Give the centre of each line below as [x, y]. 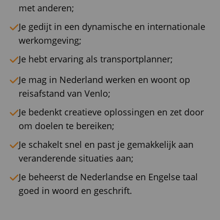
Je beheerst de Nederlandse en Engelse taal [108, 177]
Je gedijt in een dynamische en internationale [112, 27]
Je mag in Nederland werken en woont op [104, 80]
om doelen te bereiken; [67, 126]
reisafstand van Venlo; [65, 94]
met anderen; [46, 8]
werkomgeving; [50, 41]
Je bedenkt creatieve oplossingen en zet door [111, 112]
